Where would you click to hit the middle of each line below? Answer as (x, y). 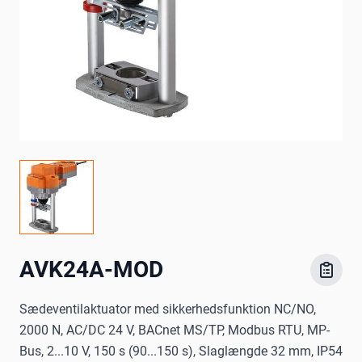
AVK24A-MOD (91, 270)
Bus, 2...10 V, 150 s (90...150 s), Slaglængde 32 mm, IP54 (181, 351)
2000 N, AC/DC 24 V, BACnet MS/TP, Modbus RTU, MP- (175, 330)
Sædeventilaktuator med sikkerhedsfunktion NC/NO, (168, 309)
